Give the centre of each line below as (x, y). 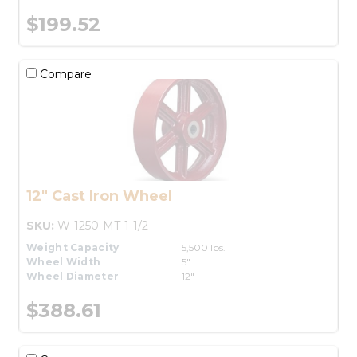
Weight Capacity (73, 247)
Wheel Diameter (73, 276)
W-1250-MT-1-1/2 (103, 225)
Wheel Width (64, 261)
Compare (64, 74)
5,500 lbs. (204, 247)
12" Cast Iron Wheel (99, 196)
